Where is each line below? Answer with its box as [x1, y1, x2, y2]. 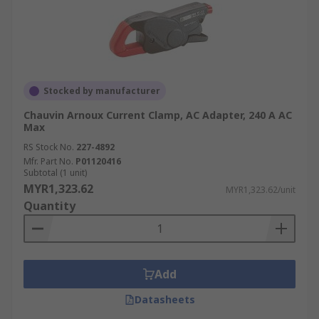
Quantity [23, 198, 75, 214]
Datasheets [134, 293, 195, 306]
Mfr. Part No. [23, 155, 73, 167]
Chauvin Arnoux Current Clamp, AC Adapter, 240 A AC [23, 108, 292, 122]
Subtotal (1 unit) [23, 167, 87, 179]
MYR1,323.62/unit [226, 184, 296, 196]
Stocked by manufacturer [43, 85, 160, 97]
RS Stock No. [23, 141, 74, 153]
